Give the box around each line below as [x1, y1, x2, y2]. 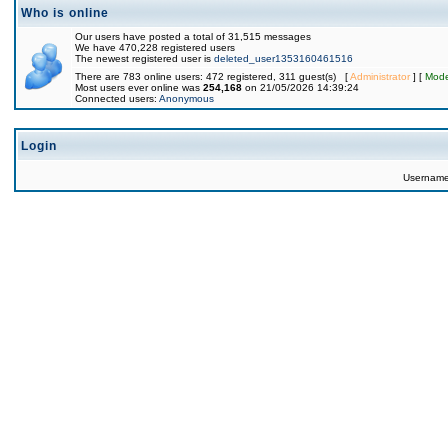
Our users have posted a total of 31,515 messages [75, 31, 311, 42]
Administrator [350, 71, 410, 82]
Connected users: [75, 93, 159, 104]
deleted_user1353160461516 [214, 53, 353, 64]
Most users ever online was [75, 82, 203, 93]
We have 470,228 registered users [75, 42, 235, 53]
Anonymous [159, 93, 214, 104]
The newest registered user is [75, 53, 214, 64]
